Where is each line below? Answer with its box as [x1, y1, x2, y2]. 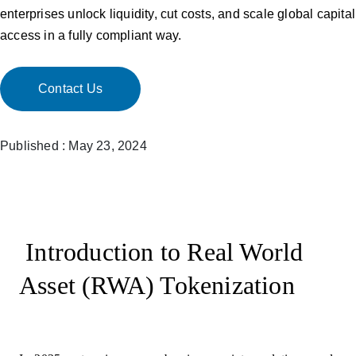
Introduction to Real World [19, 238, 304, 266]
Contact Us [38, 82, 103, 95]
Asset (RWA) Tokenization [19, 271, 295, 300]
